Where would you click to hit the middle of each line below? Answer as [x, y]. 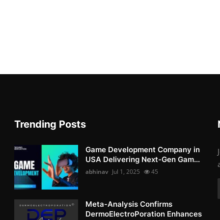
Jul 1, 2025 [126, 171]
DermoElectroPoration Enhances [144, 214]
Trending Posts [50, 124]
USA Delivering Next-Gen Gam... [143, 159]
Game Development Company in [143, 149]
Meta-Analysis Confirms [129, 204]
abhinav [97, 171]
